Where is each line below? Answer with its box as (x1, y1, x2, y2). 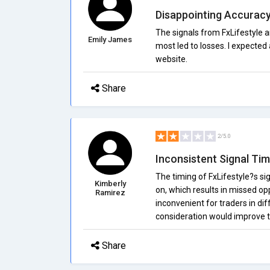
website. (155, 54, 187, 64)
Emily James (88, 35, 133, 44)
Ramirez (95, 188, 125, 197)
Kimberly (94, 179, 126, 188)
